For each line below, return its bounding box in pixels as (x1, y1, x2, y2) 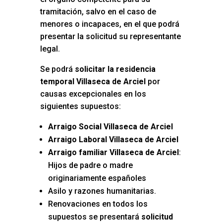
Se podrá (40, 64, 75, 74)
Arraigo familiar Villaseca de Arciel (48, 148, 179, 158)
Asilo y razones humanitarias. (48, 186, 156, 196)
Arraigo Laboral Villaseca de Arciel (48, 135, 178, 145)
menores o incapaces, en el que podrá (40, 19, 179, 29)
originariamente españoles (48, 173, 146, 183)
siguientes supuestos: (40, 102, 121, 111)
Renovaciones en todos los (48, 199, 148, 209)
